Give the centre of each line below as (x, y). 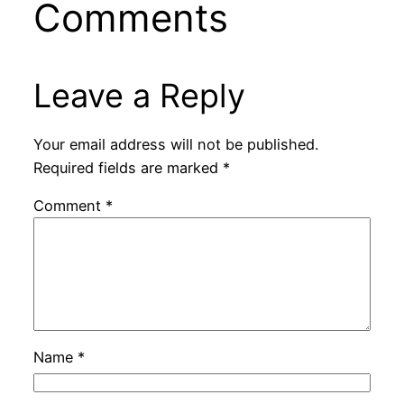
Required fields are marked (128, 167)
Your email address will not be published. (175, 144)
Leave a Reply (139, 95)
